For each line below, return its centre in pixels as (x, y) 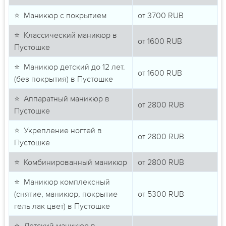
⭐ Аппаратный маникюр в (62, 99)
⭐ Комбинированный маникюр (70, 162)
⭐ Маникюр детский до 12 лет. (69, 67)
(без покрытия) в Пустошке (63, 79)
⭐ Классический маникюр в (65, 35)
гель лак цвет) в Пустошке (62, 206)
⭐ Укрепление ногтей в (58, 130)
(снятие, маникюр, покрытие (66, 194)
